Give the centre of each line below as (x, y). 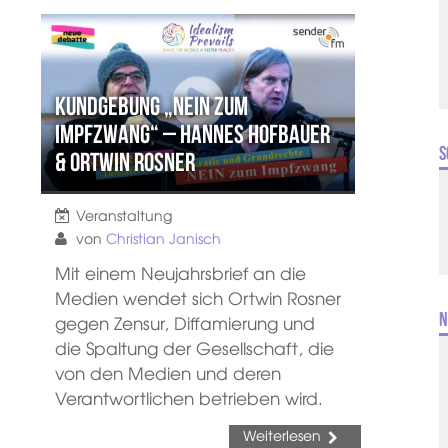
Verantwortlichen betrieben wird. (188, 397)
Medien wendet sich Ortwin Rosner (197, 297)
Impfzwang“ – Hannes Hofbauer (192, 133)
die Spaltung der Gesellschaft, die (194, 347)
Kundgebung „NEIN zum (151, 105)
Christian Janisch (163, 238)
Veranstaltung (123, 215)
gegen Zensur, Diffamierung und (184, 322)
